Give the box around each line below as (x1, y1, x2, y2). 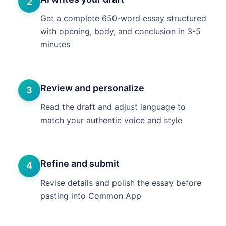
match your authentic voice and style (40, 115, 182, 125)
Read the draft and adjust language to (40, 102, 186, 112)
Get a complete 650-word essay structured (40, 13, 206, 23)
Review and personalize (40, 83, 144, 93)
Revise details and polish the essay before (40, 178, 201, 188)
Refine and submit (40, 158, 120, 169)
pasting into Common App (40, 191, 141, 201)
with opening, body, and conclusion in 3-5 (40, 26, 201, 36)
